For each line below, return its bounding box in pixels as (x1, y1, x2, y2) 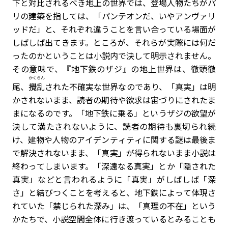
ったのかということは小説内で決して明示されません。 (12, 49, 216, 62)
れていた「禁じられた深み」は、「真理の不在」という (12, 199, 216, 212)
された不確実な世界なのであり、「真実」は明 (45, 80, 216, 93)
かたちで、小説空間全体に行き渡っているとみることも (12, 213, 216, 225)
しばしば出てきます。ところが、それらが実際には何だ (12, 36, 216, 48)
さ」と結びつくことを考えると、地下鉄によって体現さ (12, 186, 216, 198)
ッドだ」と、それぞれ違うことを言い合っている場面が (12, 23, 216, 35)
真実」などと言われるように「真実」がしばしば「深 (12, 173, 216, 185)
